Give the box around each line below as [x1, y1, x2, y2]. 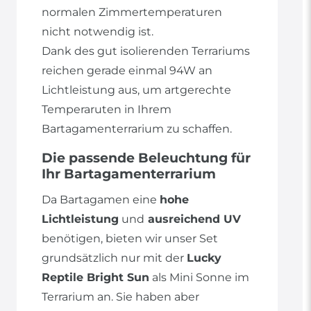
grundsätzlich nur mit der [42, 251, 187, 265]
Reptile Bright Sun [42, 271, 149, 285]
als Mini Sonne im [149, 271, 249, 285]
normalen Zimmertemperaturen [42, 6, 222, 19]
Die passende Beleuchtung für [42, 150, 251, 167]
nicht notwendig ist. [42, 25, 156, 39]
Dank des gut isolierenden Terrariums [42, 44, 250, 58]
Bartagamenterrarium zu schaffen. [42, 122, 232, 136]
